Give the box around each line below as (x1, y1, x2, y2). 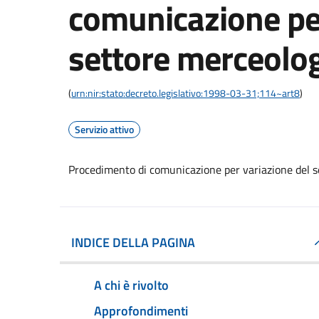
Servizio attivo (75, 122, 134, 137)
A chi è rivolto (94, 275, 169, 295)
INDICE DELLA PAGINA (71, 233, 195, 252)
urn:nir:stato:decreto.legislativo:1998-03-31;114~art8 (71, 85, 300, 100)
